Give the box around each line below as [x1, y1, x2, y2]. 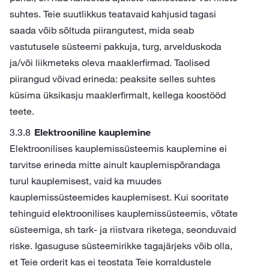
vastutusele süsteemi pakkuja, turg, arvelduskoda [10, 40, 222, 52]
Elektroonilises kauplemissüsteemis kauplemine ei [10, 142, 227, 154]
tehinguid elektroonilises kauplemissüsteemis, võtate [10, 207, 238, 219]
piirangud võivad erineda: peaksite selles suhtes [10, 73, 216, 85]
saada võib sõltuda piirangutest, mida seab [10, 24, 194, 36]
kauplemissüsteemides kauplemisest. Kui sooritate [10, 191, 229, 203]
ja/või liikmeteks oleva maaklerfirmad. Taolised [10, 56, 210, 68]
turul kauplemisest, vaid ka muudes [10, 175, 162, 187]
